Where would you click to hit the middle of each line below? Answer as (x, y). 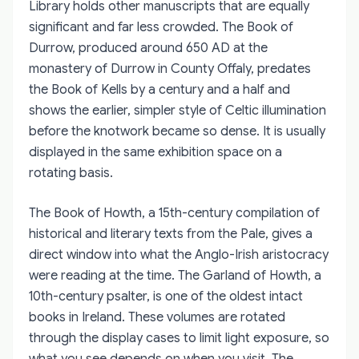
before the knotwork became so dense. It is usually (177, 131)
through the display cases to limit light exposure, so (179, 338)
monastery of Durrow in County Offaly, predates (170, 69)
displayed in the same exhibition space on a (155, 152)
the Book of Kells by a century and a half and (159, 89)
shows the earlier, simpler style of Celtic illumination (177, 110)
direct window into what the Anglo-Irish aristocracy (179, 254)
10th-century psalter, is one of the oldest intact (166, 296)
